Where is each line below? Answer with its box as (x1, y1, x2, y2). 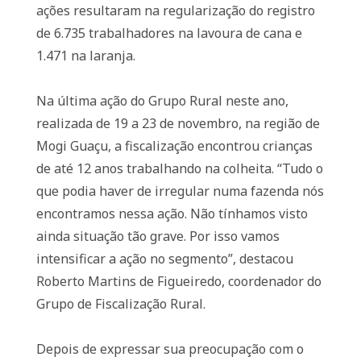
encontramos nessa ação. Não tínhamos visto (35, 205, 308, 222)
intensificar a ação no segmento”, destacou (35, 250, 293, 268)
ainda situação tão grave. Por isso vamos (35, 227, 280, 245)
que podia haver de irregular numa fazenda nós (35, 182, 324, 200)
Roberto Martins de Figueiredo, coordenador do (35, 272, 322, 290)
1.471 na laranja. (35, 47, 135, 64)
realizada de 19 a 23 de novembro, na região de (35, 114, 320, 132)
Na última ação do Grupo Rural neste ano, (35, 92, 288, 110)
